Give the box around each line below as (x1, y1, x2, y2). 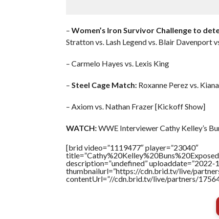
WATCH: (66, 123, 97, 132)
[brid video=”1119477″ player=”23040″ (66, 142, 198, 152)
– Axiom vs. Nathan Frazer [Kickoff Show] (66, 101, 205, 111)
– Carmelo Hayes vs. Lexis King (66, 58, 169, 68)
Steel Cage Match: (71, 80, 137, 89)
